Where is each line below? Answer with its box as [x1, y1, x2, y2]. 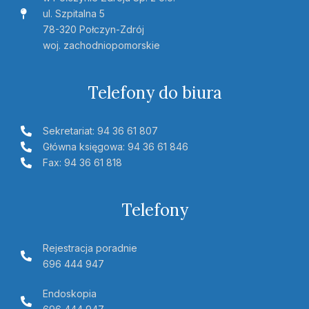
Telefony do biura [87, 82, 222, 104]
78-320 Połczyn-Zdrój [43, 23, 144, 36]
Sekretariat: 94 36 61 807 [43, 125, 158, 137]
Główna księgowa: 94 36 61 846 [43, 141, 188, 153]
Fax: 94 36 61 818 [43, 157, 122, 169]
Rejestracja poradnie [43, 242, 137, 255]
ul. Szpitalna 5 [43, 8, 105, 20]
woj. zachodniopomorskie [43, 39, 160, 52]
